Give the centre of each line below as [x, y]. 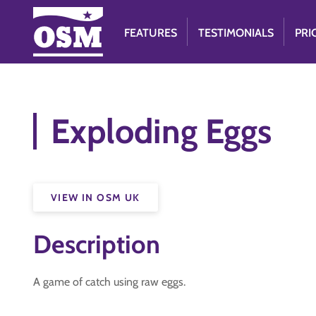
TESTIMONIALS [236, 33]
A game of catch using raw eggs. [109, 282]
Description [97, 244]
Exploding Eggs [161, 131]
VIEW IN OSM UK [96, 197]
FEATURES [151, 33]
